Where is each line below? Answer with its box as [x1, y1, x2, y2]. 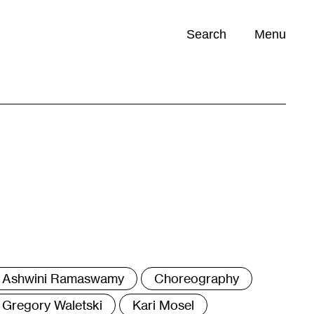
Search [186, 27, 226, 41]
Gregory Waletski [2, 297, 102, 313]
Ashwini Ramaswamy [2, 271, 124, 286]
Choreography [154, 271, 239, 286]
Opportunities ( [13, 84, 84, 96]
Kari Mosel [132, 297, 194, 313]
